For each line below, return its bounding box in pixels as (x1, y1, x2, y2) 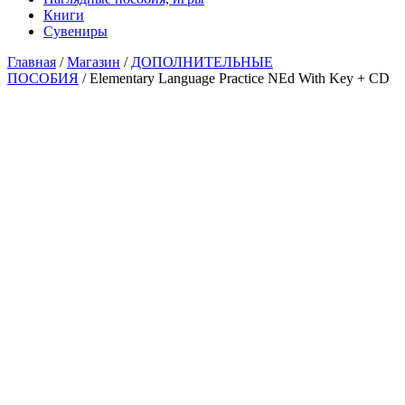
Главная (7, 53, 56, 70)
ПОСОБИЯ (7, 70, 79, 86)
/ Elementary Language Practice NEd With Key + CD (79, 70, 390, 86)
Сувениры (43, 23, 108, 39)
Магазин (67, 53, 120, 70)
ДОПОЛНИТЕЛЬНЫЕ (131, 53, 273, 70)
